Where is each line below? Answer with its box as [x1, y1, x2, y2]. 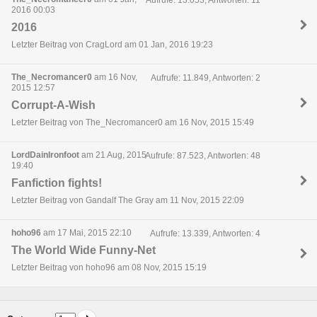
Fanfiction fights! [11, 177, 102, 189]
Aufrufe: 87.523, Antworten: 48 [144, 150, 260, 161]
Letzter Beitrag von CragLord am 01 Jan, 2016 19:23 [11, 40, 213, 50]
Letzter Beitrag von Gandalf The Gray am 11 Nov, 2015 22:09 [11, 195, 244, 206]
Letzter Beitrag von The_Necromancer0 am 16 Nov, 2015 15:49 [11, 117, 254, 128]
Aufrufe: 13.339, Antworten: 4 [149, 228, 260, 238]
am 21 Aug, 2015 [79, 149, 146, 160]
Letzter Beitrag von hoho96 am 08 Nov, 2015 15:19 [11, 263, 207, 273]
